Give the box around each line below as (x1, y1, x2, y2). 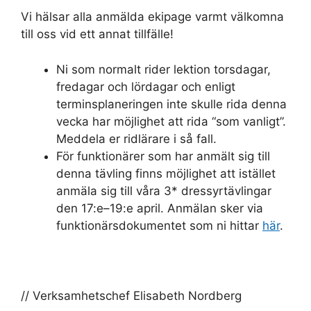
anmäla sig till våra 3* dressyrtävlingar (56, 183, 271, 198)
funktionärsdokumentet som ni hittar (56, 218, 262, 233)
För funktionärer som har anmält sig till (56, 149, 270, 163)
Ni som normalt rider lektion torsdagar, (56, 62, 271, 76)
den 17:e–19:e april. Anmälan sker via (56, 201, 263, 215)
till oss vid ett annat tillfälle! (21, 27, 174, 41)
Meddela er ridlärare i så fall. (56, 131, 217, 146)
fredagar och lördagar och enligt (56, 79, 235, 94)
